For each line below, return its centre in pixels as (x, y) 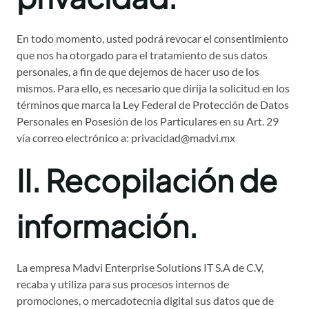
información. (107, 226)
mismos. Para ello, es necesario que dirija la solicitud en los (153, 88)
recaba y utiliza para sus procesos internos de (123, 284)
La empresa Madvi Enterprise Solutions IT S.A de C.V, (140, 268)
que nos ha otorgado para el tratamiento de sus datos (142, 55)
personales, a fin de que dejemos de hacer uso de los (138, 72)
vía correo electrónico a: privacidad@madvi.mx (126, 138)
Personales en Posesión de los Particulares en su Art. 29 (148, 121)
